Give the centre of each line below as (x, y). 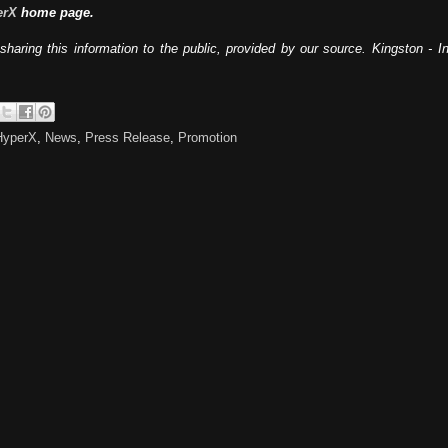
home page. (55, 13)
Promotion (207, 138)
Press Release (127, 138)
